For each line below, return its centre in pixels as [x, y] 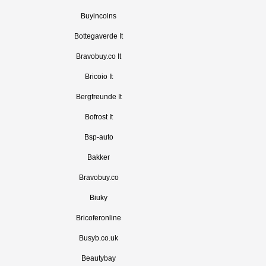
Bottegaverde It [99, 36]
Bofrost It [99, 117]
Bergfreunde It [99, 97]
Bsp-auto [99, 137]
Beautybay [99, 258]
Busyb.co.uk [99, 238]
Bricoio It [99, 77]
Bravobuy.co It [99, 56]
